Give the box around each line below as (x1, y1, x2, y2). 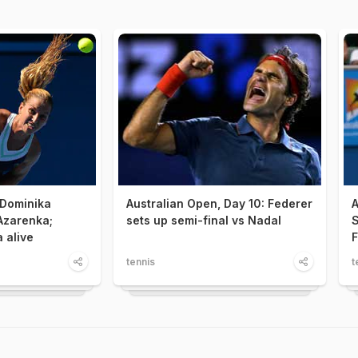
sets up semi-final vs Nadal (126, 213, 282, 228)
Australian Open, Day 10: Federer (126, 197, 313, 211)
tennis (126, 256, 156, 268)
